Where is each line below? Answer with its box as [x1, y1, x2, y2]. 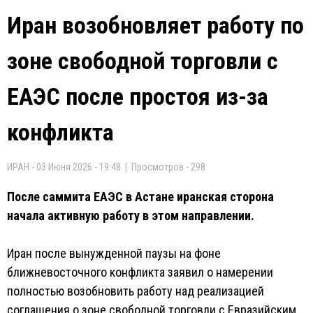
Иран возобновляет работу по [7, 11, 304, 39]
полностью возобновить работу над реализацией [7, 284, 264, 298]
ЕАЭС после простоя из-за [7, 82, 268, 110]
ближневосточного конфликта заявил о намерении [7, 265, 273, 279]
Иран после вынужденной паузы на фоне [7, 246, 221, 261]
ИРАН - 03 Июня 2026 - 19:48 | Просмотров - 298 [7, 161, 205, 173]
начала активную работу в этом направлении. [7, 208, 254, 223]
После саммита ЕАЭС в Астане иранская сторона [7, 189, 274, 204]
